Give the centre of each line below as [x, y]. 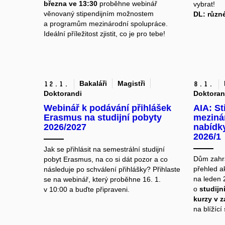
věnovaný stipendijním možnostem [99, 14]
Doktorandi [63, 94]
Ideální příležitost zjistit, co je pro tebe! [104, 34]
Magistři [131, 84]
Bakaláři [93, 84]
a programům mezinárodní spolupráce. [106, 24]
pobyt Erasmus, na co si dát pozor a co [106, 159]
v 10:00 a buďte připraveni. [87, 190]
